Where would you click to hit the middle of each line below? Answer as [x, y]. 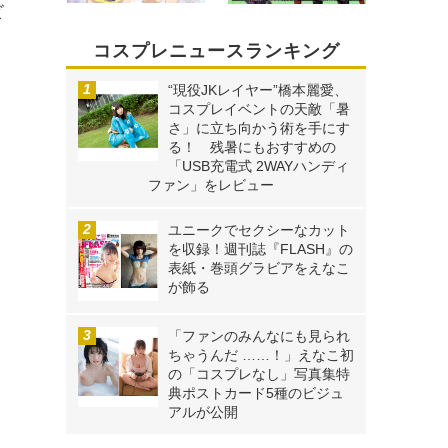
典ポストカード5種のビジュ [256, 393]
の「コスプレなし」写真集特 [259, 374]
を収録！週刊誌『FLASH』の [260, 249]
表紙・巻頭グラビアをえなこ [259, 268]
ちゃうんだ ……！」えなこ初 [261, 355]
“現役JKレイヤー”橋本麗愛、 [258, 90]
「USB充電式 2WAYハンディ [258, 166]
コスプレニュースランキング [216, 51]
